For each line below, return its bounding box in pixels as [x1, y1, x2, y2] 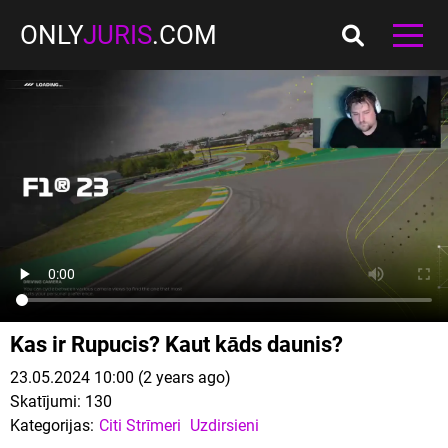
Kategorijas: [10, 416, 94, 435]
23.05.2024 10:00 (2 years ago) [10, 368, 231, 387]
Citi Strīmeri [99, 416, 181, 435]
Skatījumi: [10, 392, 81, 411]
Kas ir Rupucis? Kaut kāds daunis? [10, 332, 343, 357]
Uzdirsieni [190, 416, 259, 435]
